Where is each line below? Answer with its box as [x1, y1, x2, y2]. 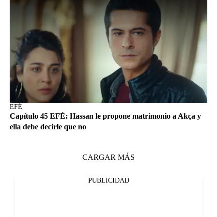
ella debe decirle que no [10, 123, 86, 131]
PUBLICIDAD [88, 177, 129, 184]
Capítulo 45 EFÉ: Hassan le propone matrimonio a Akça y [10, 112, 201, 120]
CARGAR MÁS [82, 153, 135, 161]
